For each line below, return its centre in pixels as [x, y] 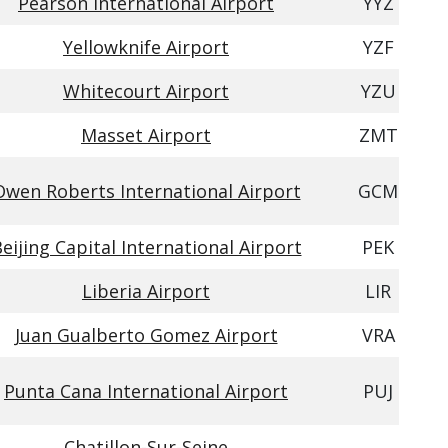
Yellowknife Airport [146, 47]
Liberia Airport [146, 291]
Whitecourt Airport [146, 91]
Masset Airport [146, 135]
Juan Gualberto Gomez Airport [146, 335]
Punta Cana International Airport [146, 391]
